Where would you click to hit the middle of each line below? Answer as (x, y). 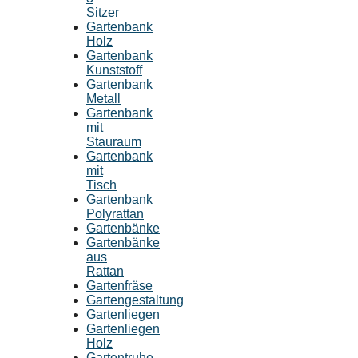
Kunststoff (114, 70)
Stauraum (114, 141)
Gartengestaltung (135, 300)
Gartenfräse (119, 285)
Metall (103, 98)
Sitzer (103, 12)
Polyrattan (115, 213)
